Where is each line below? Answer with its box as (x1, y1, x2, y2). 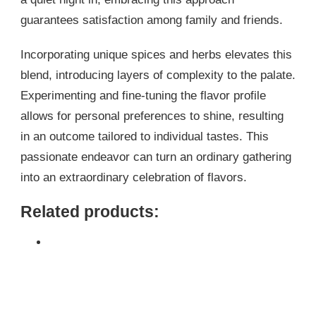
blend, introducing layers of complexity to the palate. (20, 68, 296, 83)
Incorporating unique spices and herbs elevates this (20, 48, 292, 62)
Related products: (20, 202, 159, 221)
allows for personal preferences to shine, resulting (20, 109, 284, 123)
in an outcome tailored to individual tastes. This (20, 130, 269, 144)
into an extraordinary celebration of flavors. (20, 171, 247, 185)
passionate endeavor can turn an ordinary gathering (20, 150, 291, 164)
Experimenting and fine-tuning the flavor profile (20, 89, 266, 103)
